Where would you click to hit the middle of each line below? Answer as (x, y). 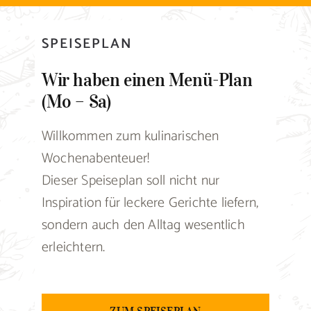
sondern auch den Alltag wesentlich (143, 225)
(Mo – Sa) (76, 101)
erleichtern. (73, 247)
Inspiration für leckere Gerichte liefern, (150, 203)
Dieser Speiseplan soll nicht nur (131, 180)
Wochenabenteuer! (95, 158)
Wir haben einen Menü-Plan (147, 79)
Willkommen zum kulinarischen (130, 136)
